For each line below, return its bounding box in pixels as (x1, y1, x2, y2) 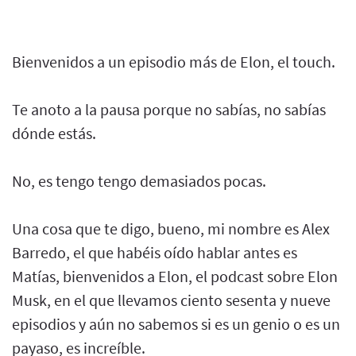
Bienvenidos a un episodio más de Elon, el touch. (12, 51, 335, 72)
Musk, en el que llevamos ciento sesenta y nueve (12, 289, 331, 310)
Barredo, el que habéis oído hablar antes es (12, 242, 297, 262)
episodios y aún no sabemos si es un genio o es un (12, 313, 340, 334)
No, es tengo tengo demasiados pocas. (12, 170, 266, 191)
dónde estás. (12, 122, 96, 143)
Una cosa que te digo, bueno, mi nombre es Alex (12, 218, 330, 238)
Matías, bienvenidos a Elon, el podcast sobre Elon (12, 265, 338, 286)
